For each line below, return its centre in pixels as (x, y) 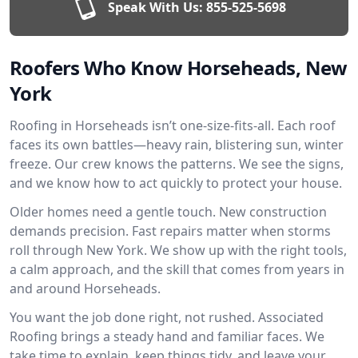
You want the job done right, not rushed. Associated (167, 317)
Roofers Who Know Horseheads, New (179, 68)
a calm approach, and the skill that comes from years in (177, 269)
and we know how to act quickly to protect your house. (176, 183)
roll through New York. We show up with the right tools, (178, 250)
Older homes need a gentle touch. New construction (168, 212)
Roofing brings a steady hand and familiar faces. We (167, 336)
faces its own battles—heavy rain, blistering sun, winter (177, 145)
